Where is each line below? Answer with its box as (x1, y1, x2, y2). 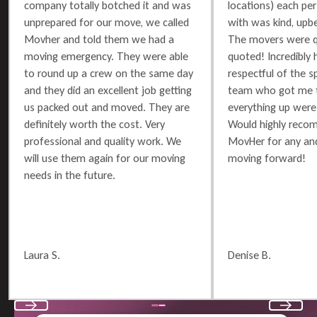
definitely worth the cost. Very (23, 117, 165, 132)
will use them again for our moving (23, 151, 185, 166)
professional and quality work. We (23, 134, 181, 149)
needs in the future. (23, 168, 115, 183)
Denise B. (227, 248, 271, 263)
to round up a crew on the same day (23, 67, 193, 81)
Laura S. (23, 248, 60, 263)
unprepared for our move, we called (23, 16, 189, 30)
